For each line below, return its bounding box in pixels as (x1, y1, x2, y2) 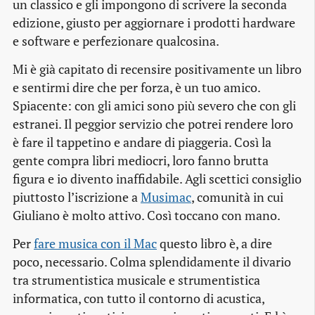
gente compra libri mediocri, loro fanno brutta (13, 152, 269, 169)
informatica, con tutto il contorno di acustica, (13, 290, 264, 307)
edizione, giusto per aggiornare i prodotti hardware (13, 14, 295, 31)
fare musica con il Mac (34, 235, 157, 252)
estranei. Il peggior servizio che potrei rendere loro (13, 115, 293, 132)
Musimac (141, 188, 191, 205)
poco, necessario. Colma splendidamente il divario (13, 253, 291, 270)
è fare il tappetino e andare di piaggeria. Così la (13, 134, 271, 150)
